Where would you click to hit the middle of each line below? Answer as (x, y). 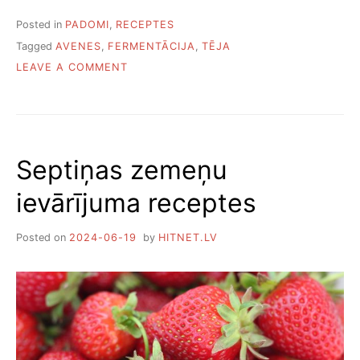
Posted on (43, 237)
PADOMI (87, 25)
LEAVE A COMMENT (72, 67)
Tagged (36, 46)
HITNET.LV (188, 237)
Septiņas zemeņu (122, 170)
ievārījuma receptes (136, 202)
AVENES (78, 46)
